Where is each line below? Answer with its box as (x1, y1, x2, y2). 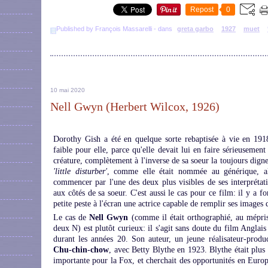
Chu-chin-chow (53, 245, 109, 254)
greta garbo (177, 25, 214, 32)
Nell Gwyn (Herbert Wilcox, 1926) (50, 100, 220, 113)
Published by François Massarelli (56, 25, 152, 32)
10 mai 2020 (50, 87, 85, 93)
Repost (190, 5, 214, 14)
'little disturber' (53, 167, 107, 176)
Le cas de (53, 213, 90, 222)
